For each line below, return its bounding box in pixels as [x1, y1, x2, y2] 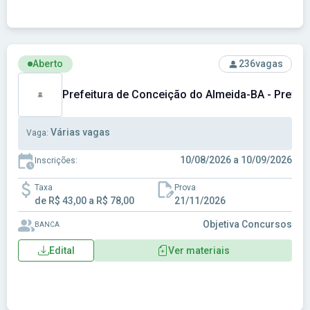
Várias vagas [51, 127, 110, 138]
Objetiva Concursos [203, 219, 292, 230]
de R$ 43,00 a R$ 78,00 [35, 195, 134, 206]
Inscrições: [35, 155, 77, 165]
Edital [48, 244, 75, 256]
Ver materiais [167, 244, 230, 256]
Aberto [32, 58, 63, 69]
